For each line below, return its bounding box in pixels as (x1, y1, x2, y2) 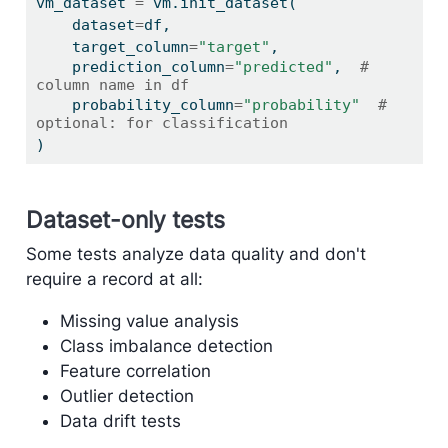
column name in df (35, 75, 189, 94)
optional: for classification (35, 113, 288, 132)
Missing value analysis (59, 310, 239, 331)
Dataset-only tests (25, 206, 225, 234)
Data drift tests (59, 410, 181, 431)
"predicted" (233, 57, 333, 76)
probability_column (71, 95, 234, 114)
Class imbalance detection (59, 335, 273, 356)
